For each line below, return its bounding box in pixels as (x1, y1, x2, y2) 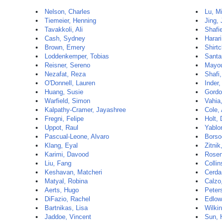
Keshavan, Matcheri (45, 168, 102, 176)
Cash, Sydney (45, 35, 85, 42)
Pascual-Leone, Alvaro (45, 133, 109, 140)
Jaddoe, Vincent (45, 213, 91, 221)
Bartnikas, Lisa (45, 204, 88, 212)
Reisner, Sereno (45, 61, 90, 69)
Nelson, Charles (45, 8, 90, 15)
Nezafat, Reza (45, 70, 86, 78)
